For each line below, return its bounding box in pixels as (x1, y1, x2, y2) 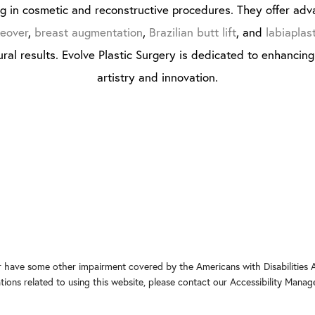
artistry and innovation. (97, 69, 218, 86)
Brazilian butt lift (149, 24, 236, 41)
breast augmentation (34, 24, 143, 41)
